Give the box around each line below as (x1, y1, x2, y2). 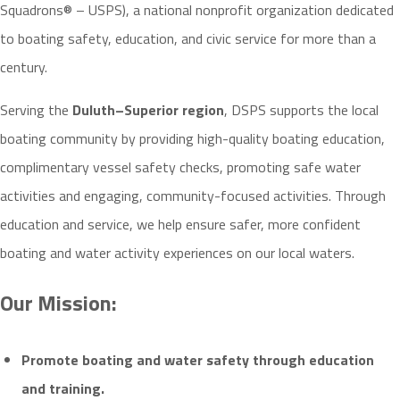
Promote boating (21, 349, 137, 371)
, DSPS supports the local (224, 99, 379, 121)
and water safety (137, 349, 249, 371)
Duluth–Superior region (72, 99, 224, 121)
